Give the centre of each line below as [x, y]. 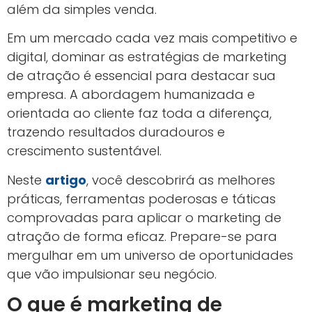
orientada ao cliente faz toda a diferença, [139, 114]
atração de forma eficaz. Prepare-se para [142, 236]
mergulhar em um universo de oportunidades [150, 255]
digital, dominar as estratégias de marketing [147, 57]
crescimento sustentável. [84, 151]
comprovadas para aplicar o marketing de [144, 217]
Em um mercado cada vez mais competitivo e [152, 38]
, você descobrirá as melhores [181, 180]
